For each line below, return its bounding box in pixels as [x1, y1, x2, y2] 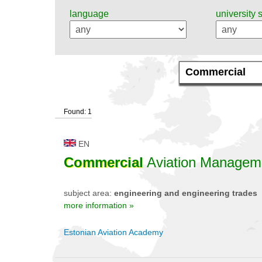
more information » [64, 200, 134, 210]
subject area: [64, 188, 114, 198]
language [70, 8, 109, 19]
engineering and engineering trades [114, 188, 257, 198]
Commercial [64, 154, 143, 170]
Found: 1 [64, 107, 92, 116]
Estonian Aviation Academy [64, 227, 163, 237]
